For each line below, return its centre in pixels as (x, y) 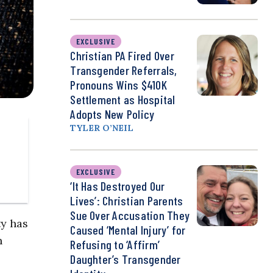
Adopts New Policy (112, 114)
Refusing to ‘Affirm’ (115, 245)
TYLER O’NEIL (102, 128)
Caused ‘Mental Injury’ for (128, 230)
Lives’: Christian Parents (127, 201)
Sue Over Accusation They (130, 215)
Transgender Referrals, (124, 70)
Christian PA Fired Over (122, 56)
